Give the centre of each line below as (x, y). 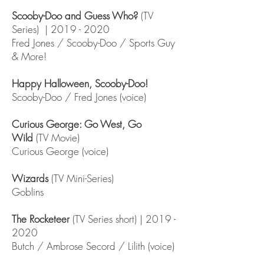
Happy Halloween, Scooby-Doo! (81, 83)
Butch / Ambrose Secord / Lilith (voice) (93, 246)
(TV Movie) (59, 138)
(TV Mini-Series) (84, 178)
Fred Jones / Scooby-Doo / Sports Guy (93, 43)
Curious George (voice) (60, 151)
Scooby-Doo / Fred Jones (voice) (79, 97)
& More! (31, 56)
